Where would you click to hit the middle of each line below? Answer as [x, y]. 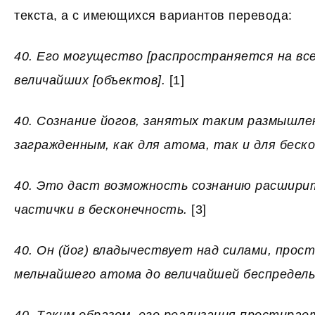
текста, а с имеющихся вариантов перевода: [153, 15]
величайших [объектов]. [92, 80]
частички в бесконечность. [103, 210]
